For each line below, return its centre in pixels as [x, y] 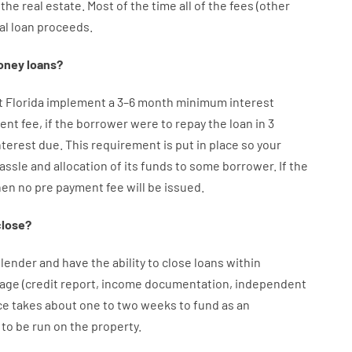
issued [182, 187]
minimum [201, 102]
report [78, 283]
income [121, 283]
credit [41, 283]
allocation [80, 165]
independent [270, 283]
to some [197, 165]
